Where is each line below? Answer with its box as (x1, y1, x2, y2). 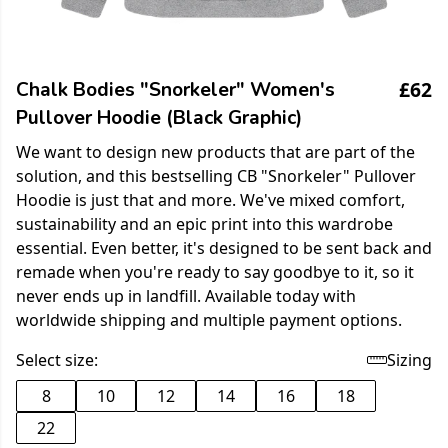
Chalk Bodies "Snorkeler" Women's (16, 77, 335, 103)
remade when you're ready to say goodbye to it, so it (16, 261, 414, 283)
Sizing (387, 349, 432, 371)
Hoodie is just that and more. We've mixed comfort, (16, 189, 405, 211)
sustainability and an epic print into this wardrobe (16, 213, 393, 235)
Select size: (16, 349, 98, 371)
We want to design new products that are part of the (16, 141, 415, 163)
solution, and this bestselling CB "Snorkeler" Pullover (16, 165, 416, 187)
